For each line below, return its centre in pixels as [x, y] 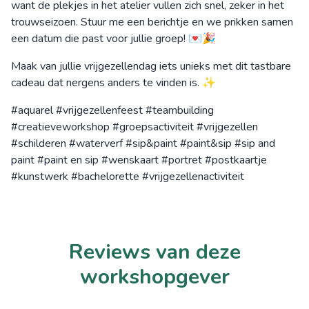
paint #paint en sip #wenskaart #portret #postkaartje [139, 160]
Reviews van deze [154, 252]
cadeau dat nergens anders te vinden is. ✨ [113, 82]
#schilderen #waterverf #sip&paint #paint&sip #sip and [143, 143]
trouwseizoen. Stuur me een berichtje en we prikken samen [152, 22]
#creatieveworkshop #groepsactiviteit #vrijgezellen [134, 127]
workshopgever [154, 277]
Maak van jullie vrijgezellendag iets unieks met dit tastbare [151, 66]
